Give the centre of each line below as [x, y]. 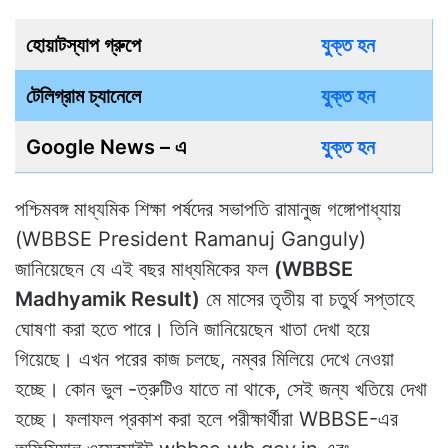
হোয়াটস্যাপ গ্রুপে [83, 44]
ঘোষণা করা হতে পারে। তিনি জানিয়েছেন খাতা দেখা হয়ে [192, 328]
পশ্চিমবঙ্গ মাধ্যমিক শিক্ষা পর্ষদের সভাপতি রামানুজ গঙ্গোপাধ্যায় [208, 208]
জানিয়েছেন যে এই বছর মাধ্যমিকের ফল [144, 268]
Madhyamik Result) [107, 298]
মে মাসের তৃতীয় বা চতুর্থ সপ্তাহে [307, 298]
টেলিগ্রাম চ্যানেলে [83, 95]
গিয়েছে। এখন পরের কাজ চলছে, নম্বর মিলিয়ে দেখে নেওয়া [204, 358]
